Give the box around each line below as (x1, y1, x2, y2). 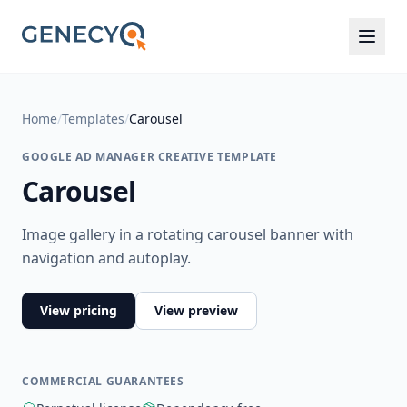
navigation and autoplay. (22, 248, 191, 268)
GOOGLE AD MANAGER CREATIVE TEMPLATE (22, 149, 277, 164)
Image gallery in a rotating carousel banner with (22, 224, 353, 244)
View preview (154, 302, 238, 319)
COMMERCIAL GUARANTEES (22, 373, 184, 389)
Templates (62, 110, 124, 127)
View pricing (40, 302, 117, 319)
